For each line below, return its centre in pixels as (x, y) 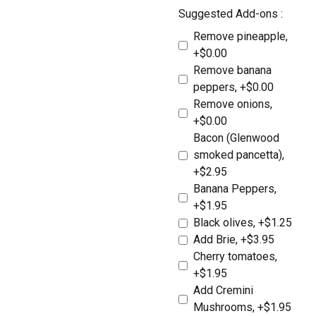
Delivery (48, 228)
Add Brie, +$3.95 (233, 240)
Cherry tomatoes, (235, 257)
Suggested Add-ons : (230, 14)
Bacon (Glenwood (236, 138)
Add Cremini (223, 291)
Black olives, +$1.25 (242, 223)
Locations (55, 159)
